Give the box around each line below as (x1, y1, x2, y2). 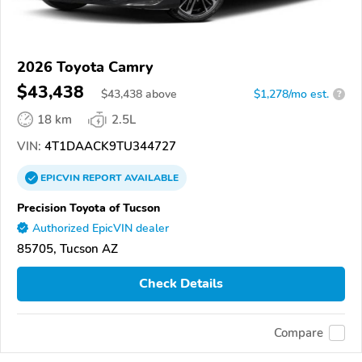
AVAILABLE (122, 170, 179, 184)
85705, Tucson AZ (17, 240, 118, 257)
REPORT (82, 170, 122, 184)
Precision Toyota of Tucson (17, 199, 160, 216)
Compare (274, 325, 323, 342)
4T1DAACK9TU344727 (41, 137, 176, 154)
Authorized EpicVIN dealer (32, 220, 169, 236)
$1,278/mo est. (254, 86, 329, 102)
